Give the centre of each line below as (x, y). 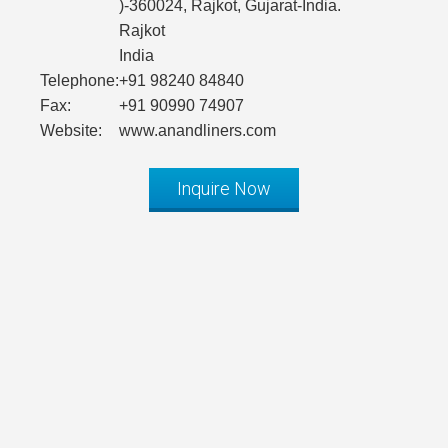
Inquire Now (224, 189)
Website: (71, 131)
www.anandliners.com (197, 131)
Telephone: (79, 81)
